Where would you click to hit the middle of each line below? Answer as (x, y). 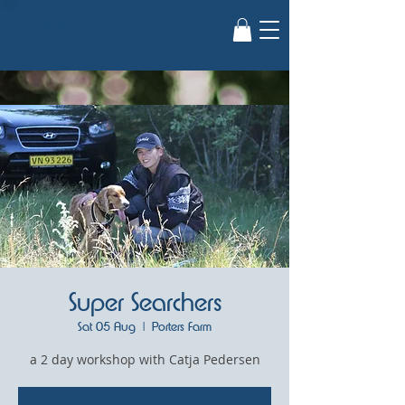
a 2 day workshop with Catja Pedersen (145, 359)
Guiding (53, 24)
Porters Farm (182, 326)
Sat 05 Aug (107, 326)
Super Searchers (145, 302)
